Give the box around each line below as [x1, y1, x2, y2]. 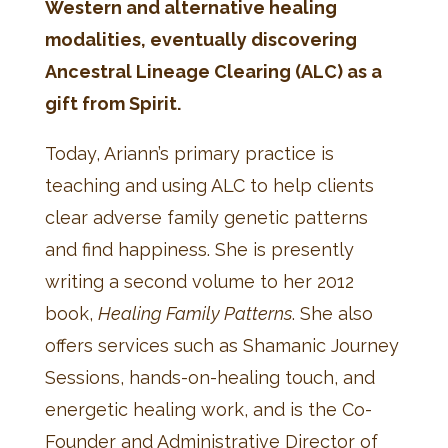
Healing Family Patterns [97, 302, 292, 324]
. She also [291, 302, 373, 324]
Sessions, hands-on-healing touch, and [44, 366, 375, 388]
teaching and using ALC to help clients [44, 174, 374, 196]
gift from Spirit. [44, 92, 181, 114]
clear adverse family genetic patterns [44, 206, 368, 228]
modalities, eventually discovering [44, 28, 357, 50]
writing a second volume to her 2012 [44, 270, 354, 292]
